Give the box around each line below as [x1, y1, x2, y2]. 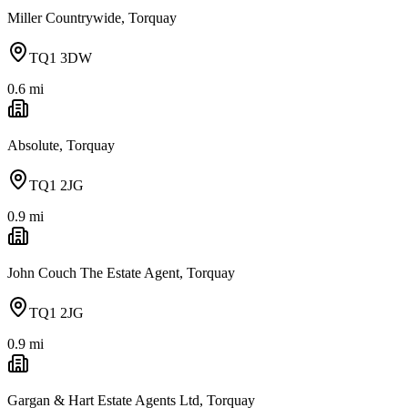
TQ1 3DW [29, 49, 92, 66]
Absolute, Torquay [7, 137, 115, 153]
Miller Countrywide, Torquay [7, 9, 177, 25]
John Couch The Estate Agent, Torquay [7, 264, 235, 280]
